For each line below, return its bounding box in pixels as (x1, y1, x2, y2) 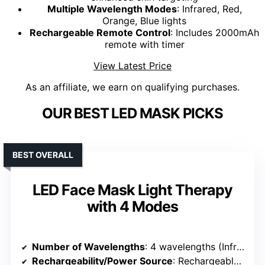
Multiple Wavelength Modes (47, 2, 177, 15)
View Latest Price (93, 59, 172, 72)
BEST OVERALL (12, 149, 73, 160)
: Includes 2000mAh (170, 26, 259, 38)
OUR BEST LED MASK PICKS (42, 104, 223, 122)
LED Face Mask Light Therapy (33, 180, 232, 199)
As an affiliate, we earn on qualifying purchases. (25, 80, 240, 93)
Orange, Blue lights (102, 14, 186, 27)
